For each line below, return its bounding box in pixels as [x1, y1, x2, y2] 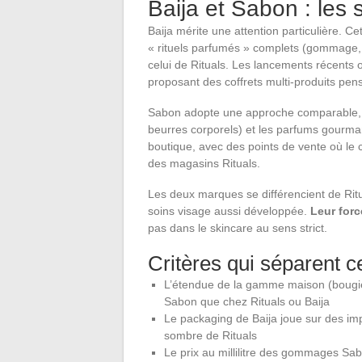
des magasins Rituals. [148, 157, 260, 170]
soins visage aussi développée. [148, 204, 310, 218]
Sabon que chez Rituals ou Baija [164, 295, 330, 309]
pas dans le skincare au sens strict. [148, 221, 327, 235]
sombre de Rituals [164, 329, 257, 343]
